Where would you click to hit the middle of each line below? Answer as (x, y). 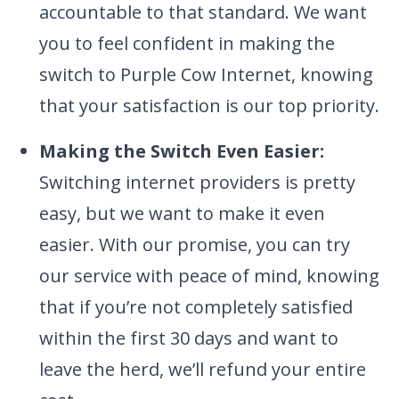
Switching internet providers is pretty (197, 183)
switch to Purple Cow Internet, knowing (206, 75)
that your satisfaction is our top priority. (209, 106)
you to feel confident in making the (187, 44)
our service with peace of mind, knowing (209, 276)
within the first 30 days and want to (189, 338)
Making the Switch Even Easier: (182, 151)
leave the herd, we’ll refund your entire (203, 370)
